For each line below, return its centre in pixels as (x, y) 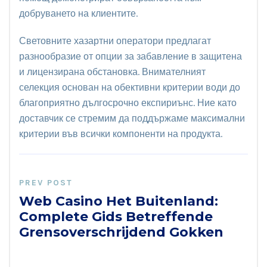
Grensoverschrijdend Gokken (121, 232)
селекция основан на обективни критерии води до (130, 87)
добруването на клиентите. (78, 13)
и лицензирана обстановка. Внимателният (112, 72)
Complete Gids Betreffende (116, 216)
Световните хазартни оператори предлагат (115, 41)
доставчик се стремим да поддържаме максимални (132, 118)
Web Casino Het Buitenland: (119, 201)
